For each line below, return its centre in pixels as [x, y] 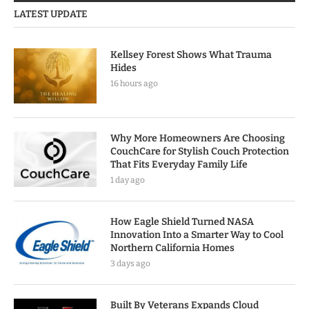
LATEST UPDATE [51, 14]
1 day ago [128, 180]
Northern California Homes [172, 248]
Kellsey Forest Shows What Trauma [191, 54]
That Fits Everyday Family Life [179, 164]
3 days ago [130, 263]
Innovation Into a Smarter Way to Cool [197, 235]
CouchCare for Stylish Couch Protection [200, 151]
